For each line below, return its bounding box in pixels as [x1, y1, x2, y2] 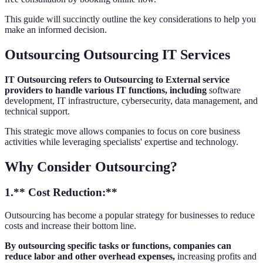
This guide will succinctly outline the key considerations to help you [5, 14, 256, 24]
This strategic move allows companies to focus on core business [5, 126, 240, 136]
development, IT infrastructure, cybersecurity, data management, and [5, 95, 258, 106]
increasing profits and [175, 251, 257, 262]
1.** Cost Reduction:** [5, 186, 117, 199]
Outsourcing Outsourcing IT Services [5, 46, 230, 62]
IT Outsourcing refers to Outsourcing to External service [5, 74, 230, 85]
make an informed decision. [5, 24, 107, 35]
